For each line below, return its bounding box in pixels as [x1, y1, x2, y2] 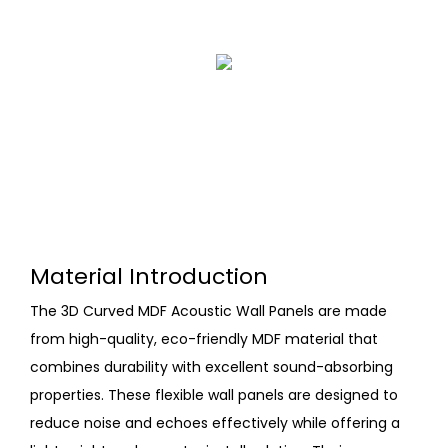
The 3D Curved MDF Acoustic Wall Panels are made [30, 301, 387, 322]
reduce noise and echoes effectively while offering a [30, 413, 400, 434]
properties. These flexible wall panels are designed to [30, 385, 398, 406]
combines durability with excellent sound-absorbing [30, 357, 393, 378]
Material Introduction [30, 260, 268, 292]
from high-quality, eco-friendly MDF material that [30, 329, 378, 350]
